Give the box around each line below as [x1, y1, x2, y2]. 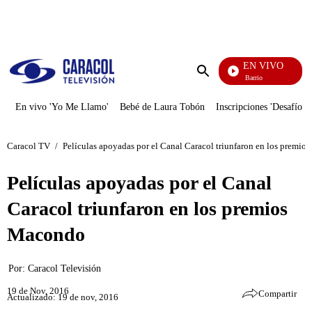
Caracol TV [7, 140, 50, 151]
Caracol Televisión [28, 263, 101, 274]
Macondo [7, 224, 85, 245]
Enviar [203, 79, 232, 91]
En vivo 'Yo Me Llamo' [15, 102, 109, 112]
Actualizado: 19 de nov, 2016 [7, 291, 118, 302]
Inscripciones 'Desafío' [216, 102, 304, 112]
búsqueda [203, 91, 244, 103]
